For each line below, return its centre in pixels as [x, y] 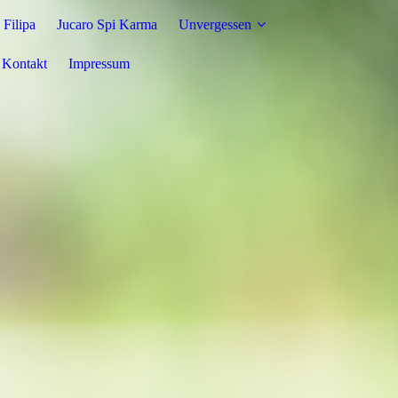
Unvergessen [215, 24]
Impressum [99, 64]
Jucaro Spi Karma [107, 24]
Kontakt [24, 64]
